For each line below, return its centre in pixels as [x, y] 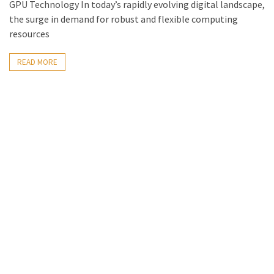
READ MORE [37, 62]
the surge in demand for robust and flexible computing [124, 19]
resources [29, 34]
